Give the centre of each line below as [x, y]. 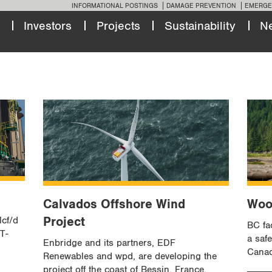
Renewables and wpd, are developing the [130, 256]
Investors [48, 26]
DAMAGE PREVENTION [201, 5]
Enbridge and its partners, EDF [109, 243]
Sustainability [200, 26]
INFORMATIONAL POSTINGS [115, 5]
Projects [118, 26]
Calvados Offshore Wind [114, 204]
